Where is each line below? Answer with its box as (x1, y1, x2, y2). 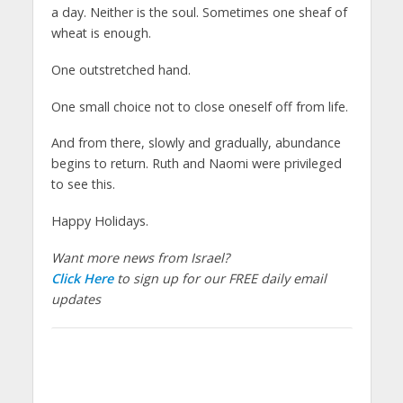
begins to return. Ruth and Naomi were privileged (50, 155, 342, 173)
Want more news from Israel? (50, 249, 229, 267)
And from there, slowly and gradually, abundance (50, 134, 341, 152)
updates (50, 291, 101, 309)
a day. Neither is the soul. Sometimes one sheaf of (50, 3, 347, 21)
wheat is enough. (50, 23, 151, 41)
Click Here (50, 270, 113, 288)
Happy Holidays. (50, 212, 148, 230)
